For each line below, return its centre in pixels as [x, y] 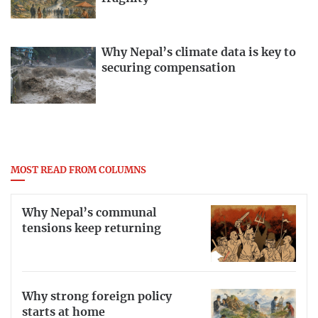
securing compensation [169, 68]
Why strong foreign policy [97, 296]
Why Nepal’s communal [89, 213]
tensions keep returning [92, 228]
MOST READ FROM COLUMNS [78, 171]
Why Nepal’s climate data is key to [199, 53]
